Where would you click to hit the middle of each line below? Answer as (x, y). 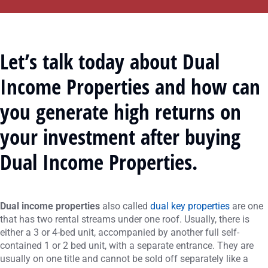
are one (246, 206)
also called (125, 206)
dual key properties (190, 206)
